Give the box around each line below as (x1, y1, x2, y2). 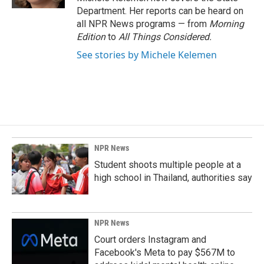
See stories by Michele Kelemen (77, 48, 217, 61)
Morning (209, 18, 244, 29)
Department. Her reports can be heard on (77, 5, 243, 16)
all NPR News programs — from (77, 18, 209, 29)
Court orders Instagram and (94, 234, 206, 245)
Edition (77, 31, 105, 42)
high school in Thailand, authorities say (94, 172, 252, 183)
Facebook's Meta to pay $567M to (94, 247, 235, 258)
